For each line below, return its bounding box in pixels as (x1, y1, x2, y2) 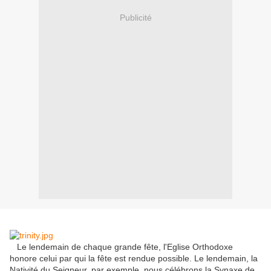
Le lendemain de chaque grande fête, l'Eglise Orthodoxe (10, 242, 233, 252)
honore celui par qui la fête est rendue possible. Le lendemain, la (10, 253, 258, 264)
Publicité (119, 12, 152, 22)
